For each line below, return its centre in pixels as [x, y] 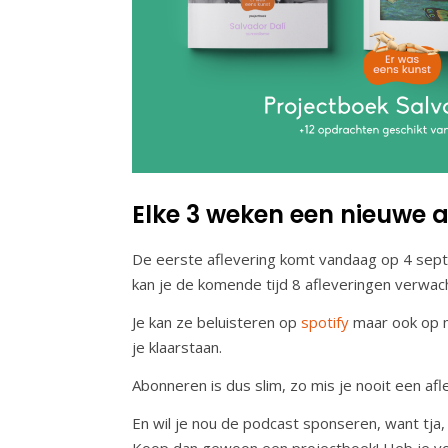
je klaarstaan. [179, 346]
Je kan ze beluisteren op [216, 321]
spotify [325, 321]
